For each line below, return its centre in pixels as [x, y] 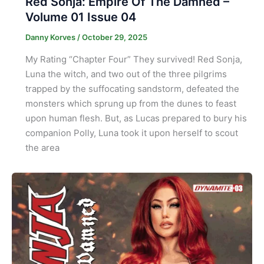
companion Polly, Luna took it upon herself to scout [131, 133]
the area [42, 148]
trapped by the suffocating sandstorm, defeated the [132, 89]
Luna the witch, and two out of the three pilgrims [126, 74]
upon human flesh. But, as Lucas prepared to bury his [136, 118]
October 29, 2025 [114, 37]
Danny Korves [51, 37]
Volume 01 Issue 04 [80, 17]
